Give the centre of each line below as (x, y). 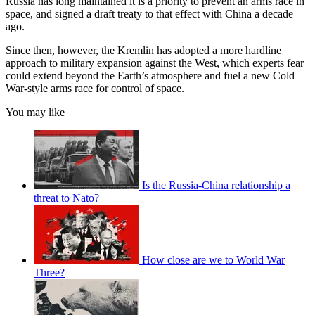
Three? (49, 272)
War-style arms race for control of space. (95, 88)
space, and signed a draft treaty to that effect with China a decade (149, 13)
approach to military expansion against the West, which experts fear (155, 63)
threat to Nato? (66, 198)
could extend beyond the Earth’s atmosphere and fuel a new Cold (150, 75)
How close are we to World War (213, 259)
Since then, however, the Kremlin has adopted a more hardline (143, 50)
